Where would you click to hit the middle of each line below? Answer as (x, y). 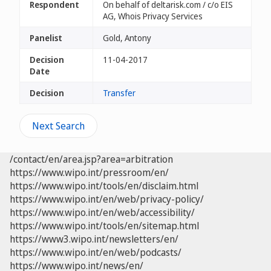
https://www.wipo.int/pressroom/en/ (89, 172)
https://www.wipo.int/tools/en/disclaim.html (104, 186)
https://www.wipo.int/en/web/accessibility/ (102, 212)
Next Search (58, 126)
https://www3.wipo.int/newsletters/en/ (94, 239)
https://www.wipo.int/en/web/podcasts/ (96, 252)
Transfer (119, 93)
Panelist (46, 38)
